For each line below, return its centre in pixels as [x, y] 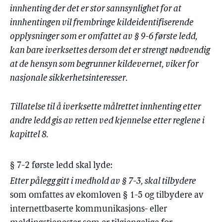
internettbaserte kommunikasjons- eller [88, 209]
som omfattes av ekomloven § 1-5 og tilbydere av [107, 195]
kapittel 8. [29, 135]
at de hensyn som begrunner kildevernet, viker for [104, 65]
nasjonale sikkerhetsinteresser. [69, 79]
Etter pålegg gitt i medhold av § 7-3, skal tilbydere [103, 182]
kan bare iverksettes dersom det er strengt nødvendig [110, 51]
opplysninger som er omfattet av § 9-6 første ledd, [104, 37]
